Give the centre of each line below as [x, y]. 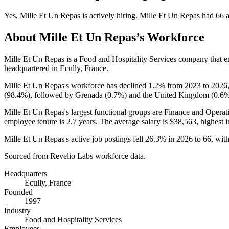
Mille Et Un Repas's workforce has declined [76, 85]
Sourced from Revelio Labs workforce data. [75, 156]
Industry [17, 210]
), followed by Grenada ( [67, 95]
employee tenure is [35, 121]
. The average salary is [133, 121]
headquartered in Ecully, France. [56, 68]
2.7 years [81, 121]
